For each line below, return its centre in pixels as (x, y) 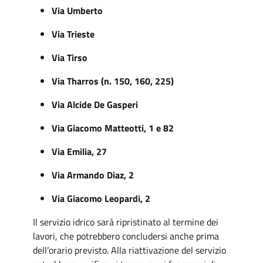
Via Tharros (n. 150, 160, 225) (113, 81)
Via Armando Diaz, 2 (93, 175)
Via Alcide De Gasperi (95, 104)
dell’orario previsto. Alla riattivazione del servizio (129, 250)
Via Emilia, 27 (79, 151)
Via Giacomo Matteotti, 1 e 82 (113, 128)
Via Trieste (73, 34)
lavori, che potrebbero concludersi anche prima (126, 236)
